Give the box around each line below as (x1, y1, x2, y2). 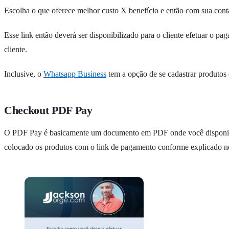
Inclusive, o (4, 69, 43, 78)
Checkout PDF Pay (4, 104, 93, 117)
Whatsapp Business (43, 69, 106, 78)
